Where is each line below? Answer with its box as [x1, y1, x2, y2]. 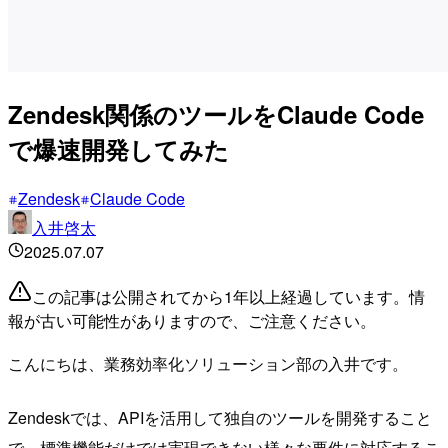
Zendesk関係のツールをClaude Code [8, 96, 424, 131]
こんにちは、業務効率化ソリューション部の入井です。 [8, 351, 408, 375]
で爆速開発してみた [8, 131, 229, 166]
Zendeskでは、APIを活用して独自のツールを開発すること [8, 405, 432, 429]
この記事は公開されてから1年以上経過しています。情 [32, 284, 425, 308]
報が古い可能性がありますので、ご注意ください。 [8, 308, 376, 332]
